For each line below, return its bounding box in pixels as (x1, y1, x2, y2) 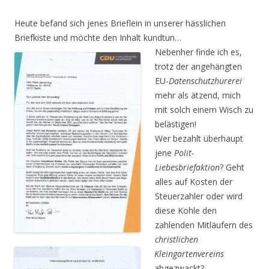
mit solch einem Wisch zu (155, 103, 253, 115)
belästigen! (155, 118, 196, 130)
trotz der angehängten (155, 60, 242, 72)
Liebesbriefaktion (155, 161, 220, 173)
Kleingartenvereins (154, 247, 224, 259)
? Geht (220, 161, 244, 173)
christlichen (155, 233, 198, 245)
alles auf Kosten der (155, 175, 232, 187)
